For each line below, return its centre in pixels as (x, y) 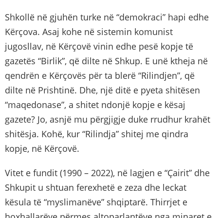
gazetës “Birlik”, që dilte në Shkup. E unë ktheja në (106, 61)
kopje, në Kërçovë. (42, 148)
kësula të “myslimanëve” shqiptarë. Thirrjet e (96, 202)
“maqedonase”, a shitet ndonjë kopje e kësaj (95, 104)
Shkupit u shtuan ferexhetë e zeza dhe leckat (96, 187)
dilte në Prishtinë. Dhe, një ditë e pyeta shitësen (102, 90)
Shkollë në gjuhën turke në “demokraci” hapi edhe (107, 17)
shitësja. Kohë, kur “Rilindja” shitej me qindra (97, 134)
